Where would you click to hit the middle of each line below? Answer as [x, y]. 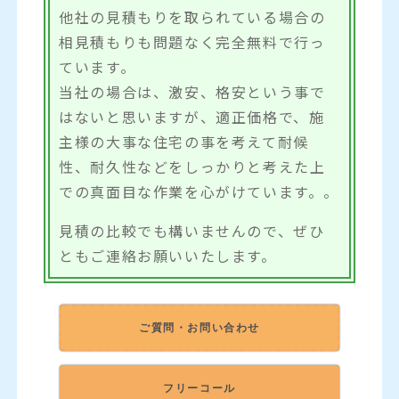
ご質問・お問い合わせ [199, 327]
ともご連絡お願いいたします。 [168, 255]
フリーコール [199, 387]
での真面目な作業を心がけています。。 [199, 191]
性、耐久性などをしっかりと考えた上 [192, 166]
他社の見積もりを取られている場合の [192, 16]
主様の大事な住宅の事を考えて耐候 [184, 141]
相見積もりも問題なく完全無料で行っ [192, 41]
